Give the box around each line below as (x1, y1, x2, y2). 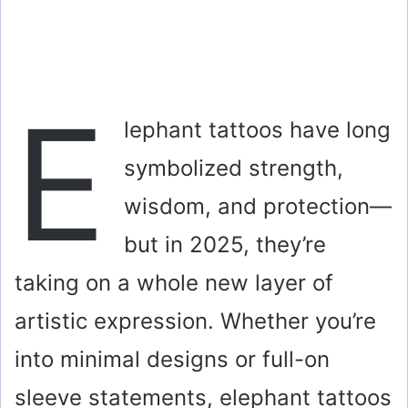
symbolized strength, (124, 155, 343, 182)
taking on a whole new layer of (15, 270, 333, 297)
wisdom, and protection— (124, 193, 392, 220)
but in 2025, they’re (124, 231, 326, 259)
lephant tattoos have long (124, 117, 391, 144)
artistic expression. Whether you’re (15, 308, 376, 335)
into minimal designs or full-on (15, 346, 330, 373)
